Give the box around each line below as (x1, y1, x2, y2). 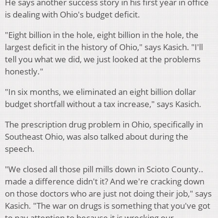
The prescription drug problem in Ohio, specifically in (5, 119, 203, 130)
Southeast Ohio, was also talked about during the (5, 131, 188, 143)
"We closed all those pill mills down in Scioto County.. (5, 163, 203, 175)
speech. (5, 143, 35, 155)
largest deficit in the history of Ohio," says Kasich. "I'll (5, 41, 203, 53)
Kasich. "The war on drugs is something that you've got (5, 200, 210, 212)
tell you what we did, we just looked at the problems (5, 54, 200, 65)
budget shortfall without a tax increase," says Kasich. (5, 98, 201, 110)
